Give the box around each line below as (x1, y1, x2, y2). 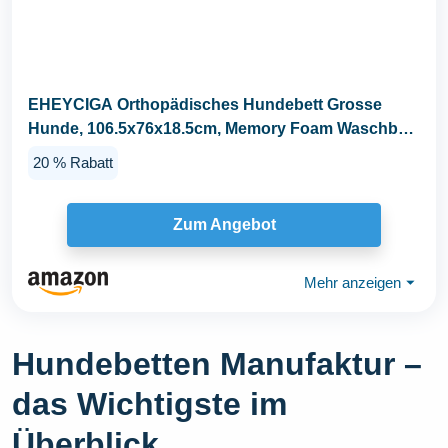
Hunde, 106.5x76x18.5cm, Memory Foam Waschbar (28, 120, 413, 138)
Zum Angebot (172, 216, 276, 234)
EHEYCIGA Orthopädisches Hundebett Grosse (28, 96, 382, 114)
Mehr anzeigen (304, 274, 401, 292)
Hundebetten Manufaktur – (12, 345, 422, 382)
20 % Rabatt (33, 153, 113, 171)
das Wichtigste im (12, 385, 287, 422)
